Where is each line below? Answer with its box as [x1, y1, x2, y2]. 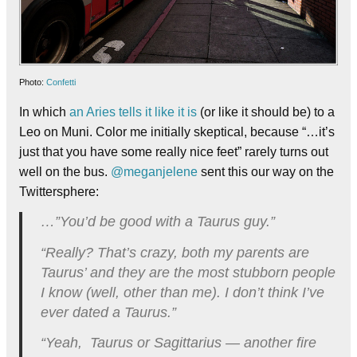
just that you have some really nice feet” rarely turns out [19, 144, 328, 159]
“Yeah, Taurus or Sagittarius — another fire [40, 335, 316, 351]
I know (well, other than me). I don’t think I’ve [40, 284, 324, 300]
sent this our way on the [198, 164, 334, 178]
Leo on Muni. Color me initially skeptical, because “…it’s [19, 124, 335, 139]
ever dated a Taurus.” [40, 304, 176, 320]
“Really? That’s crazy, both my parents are [40, 244, 309, 261]
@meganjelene [111, 164, 198, 178]
